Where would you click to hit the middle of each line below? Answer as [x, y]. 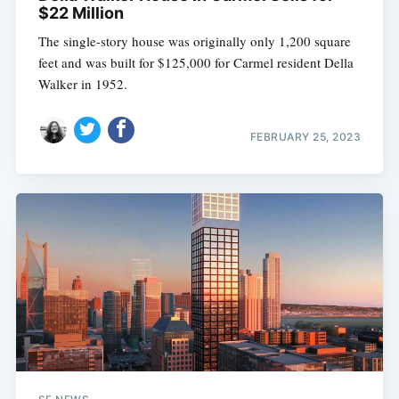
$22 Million [81, 13]
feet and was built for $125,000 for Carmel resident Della [195, 63]
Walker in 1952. [82, 84]
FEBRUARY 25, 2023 [305, 136]
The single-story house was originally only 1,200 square [194, 41]
